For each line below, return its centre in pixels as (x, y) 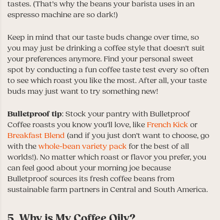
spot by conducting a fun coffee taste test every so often (108, 69)
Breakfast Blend (36, 135)
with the (23, 146)
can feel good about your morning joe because (89, 168)
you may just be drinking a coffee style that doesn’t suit (106, 48)
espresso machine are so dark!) (63, 14)
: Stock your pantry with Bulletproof (126, 114)
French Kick (167, 124)
